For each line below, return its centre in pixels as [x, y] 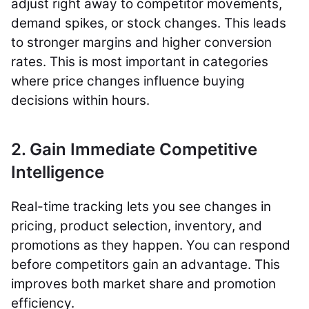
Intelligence [58, 172]
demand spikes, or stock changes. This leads [149, 23]
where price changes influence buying [128, 81]
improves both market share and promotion [143, 283]
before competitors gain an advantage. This [146, 264]
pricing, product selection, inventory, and [137, 226]
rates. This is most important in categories [140, 61]
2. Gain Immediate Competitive [134, 149]
